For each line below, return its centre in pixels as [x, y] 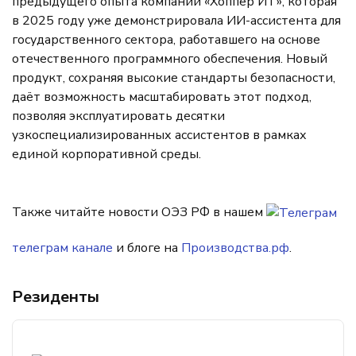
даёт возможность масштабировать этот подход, [162, 97]
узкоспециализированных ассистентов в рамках [159, 135]
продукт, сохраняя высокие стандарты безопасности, [174, 78]
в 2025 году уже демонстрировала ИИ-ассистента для [176, 21]
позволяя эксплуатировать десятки [118, 116]
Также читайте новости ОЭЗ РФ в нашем [139, 212]
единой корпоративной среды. [106, 154]
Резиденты [56, 297]
